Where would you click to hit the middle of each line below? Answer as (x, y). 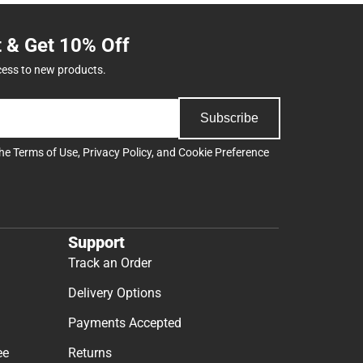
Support (96, 243)
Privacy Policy (117, 152)
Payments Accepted (125, 323)
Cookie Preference (224, 152)
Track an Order (110, 263)
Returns (90, 353)
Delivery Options (115, 293)
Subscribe (229, 117)
